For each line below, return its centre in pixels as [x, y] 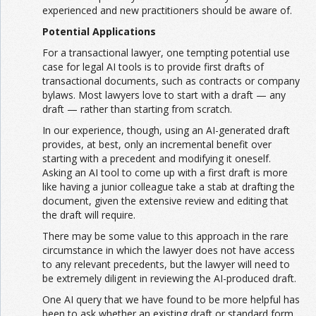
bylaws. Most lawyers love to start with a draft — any [164, 95]
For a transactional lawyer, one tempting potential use [166, 53]
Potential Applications [99, 32]
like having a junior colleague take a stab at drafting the [169, 187]
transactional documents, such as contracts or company [171, 81]
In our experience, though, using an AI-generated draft [166, 130]
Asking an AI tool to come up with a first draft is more [165, 173]
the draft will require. [89, 215]
